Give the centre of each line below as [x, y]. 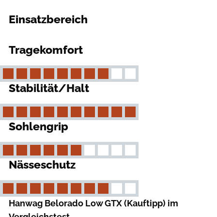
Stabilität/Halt [49, 88]
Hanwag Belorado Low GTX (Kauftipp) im [93, 203]
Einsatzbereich [48, 20]
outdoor [202, 27]
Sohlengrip [39, 127]
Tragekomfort [46, 50]
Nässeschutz [42, 165]
